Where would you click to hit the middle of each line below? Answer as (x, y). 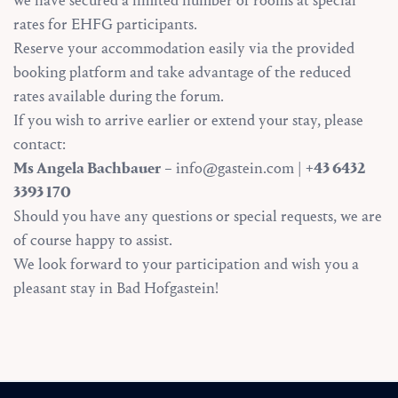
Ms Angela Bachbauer (87, 168)
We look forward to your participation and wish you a (186, 264)
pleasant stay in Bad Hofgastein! (116, 288)
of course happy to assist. (95, 240)
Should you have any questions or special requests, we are (198, 216)
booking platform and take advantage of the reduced (182, 72)
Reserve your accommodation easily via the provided (184, 48)
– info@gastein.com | (233, 168)
